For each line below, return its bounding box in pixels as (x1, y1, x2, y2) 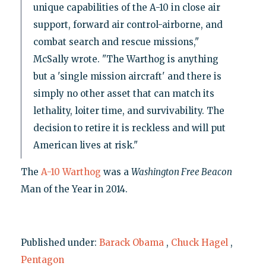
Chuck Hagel (170, 236, 228, 248)
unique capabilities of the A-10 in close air (33, 1, 220, 13)
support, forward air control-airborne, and (33, 18, 223, 30)
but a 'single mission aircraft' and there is (33, 70, 221, 82)
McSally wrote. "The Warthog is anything (33, 53, 218, 65)
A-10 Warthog (40, 166, 101, 178)
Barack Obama (99, 236, 164, 248)
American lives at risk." (33, 139, 138, 151)
